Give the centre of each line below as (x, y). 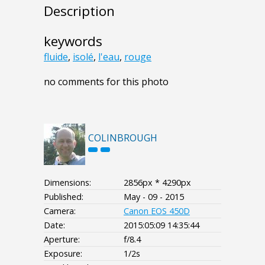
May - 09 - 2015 (154, 197)
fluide (56, 57)
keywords (73, 41)
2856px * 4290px (157, 183)
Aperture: (62, 240)
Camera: (60, 211)
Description (79, 11)
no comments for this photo (106, 82)
